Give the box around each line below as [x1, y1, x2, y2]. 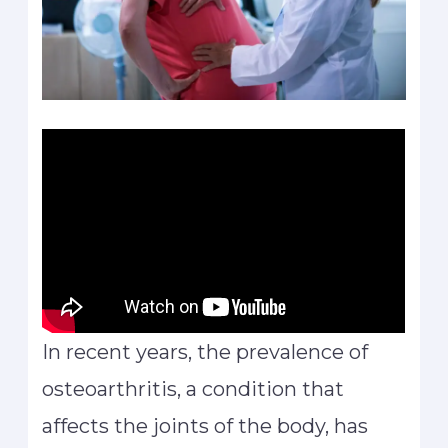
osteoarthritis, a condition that [42, 376, 345, 401]
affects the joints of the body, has [42, 413, 369, 438]
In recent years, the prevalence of [42, 339, 369, 364]
